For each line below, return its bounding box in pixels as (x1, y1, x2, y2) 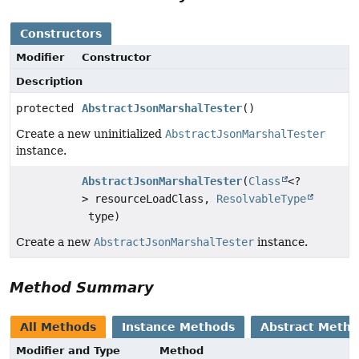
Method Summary (10, 278, 154, 296)
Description (16, 75, 83, 87)
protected (16, 101, 74, 115)
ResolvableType (216, 192, 306, 205)
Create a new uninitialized (16, 127, 165, 140)
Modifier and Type (16, 344, 120, 357)
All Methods (20, 320, 96, 333)
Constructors (20, 26, 102, 40)
